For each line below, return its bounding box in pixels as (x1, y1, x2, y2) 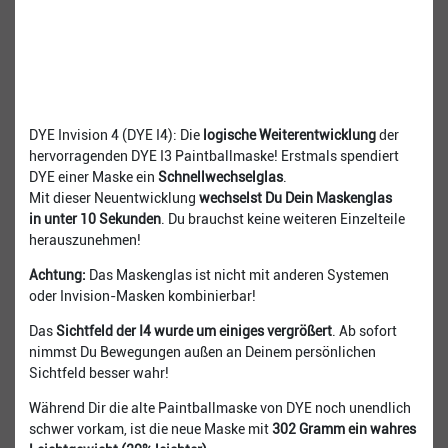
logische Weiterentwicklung (203, 126, 376, 143)
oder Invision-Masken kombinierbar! (29, 287, 256, 304)
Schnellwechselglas (158, 168, 283, 185)
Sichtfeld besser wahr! (29, 364, 169, 381)
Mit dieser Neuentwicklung (29, 189, 199, 206)
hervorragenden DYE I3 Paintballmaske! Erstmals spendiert (29, 147, 399, 164)
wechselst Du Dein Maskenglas (199, 189, 392, 206)
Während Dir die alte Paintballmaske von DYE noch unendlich (29, 399, 411, 416)
